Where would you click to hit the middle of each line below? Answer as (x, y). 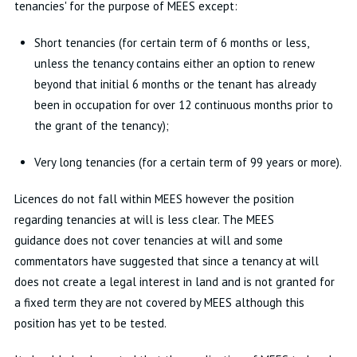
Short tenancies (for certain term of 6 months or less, (171, 43)
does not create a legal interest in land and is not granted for (174, 282)
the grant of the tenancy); (101, 126)
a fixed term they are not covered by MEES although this (159, 302)
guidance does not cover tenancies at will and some (148, 240)
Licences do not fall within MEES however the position (154, 199)
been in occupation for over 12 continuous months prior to (183, 105)
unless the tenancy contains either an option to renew (174, 63)
